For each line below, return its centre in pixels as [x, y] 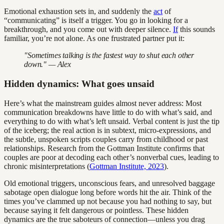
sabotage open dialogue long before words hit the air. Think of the [108, 192]
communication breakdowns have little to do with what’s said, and [108, 112]
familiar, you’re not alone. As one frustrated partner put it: [94, 38]
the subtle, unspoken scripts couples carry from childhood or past [106, 139]
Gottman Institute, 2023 [127, 166]
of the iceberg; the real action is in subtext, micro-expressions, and [107, 130]
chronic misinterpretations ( [47, 166]
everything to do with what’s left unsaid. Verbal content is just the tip [112, 121]
